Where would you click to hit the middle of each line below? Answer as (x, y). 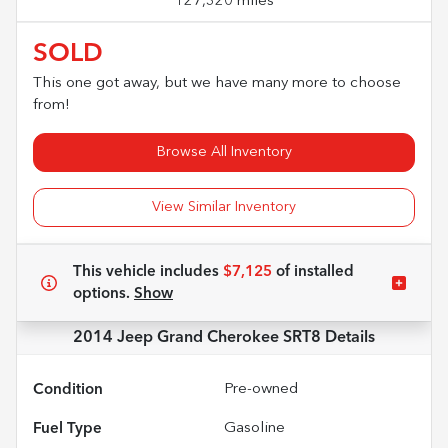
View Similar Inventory (224, 206)
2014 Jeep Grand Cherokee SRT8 (197, 337)
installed (322, 271)
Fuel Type (67, 428)
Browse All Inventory (224, 151)
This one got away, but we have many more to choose (217, 83)
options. (103, 293)
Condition (68, 389)
